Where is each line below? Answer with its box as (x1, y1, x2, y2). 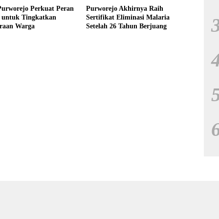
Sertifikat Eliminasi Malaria (86, 14, 170, 21)
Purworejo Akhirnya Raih (86, 5, 163, 12)
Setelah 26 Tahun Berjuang (86, 22, 167, 30)
